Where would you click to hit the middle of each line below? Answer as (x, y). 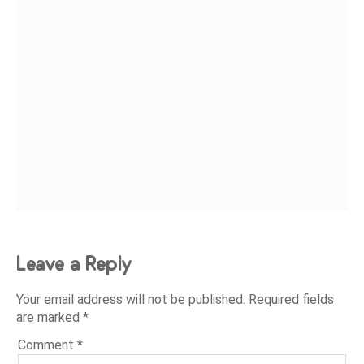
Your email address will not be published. (131, 300)
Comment (48, 345)
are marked (50, 318)
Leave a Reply (74, 263)
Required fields (292, 300)
